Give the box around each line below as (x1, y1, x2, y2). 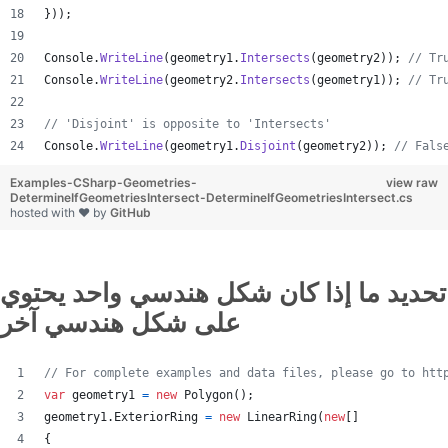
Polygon (184, 388, 233, 402)
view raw (386, 175, 438, 190)
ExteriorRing (114, 410, 198, 424)
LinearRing (247, 410, 317, 424)
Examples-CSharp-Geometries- (10, 175, 197, 190)
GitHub (110, 205, 151, 220)
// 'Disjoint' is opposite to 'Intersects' (44, 117, 331, 131)
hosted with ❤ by (10, 205, 110, 220)
